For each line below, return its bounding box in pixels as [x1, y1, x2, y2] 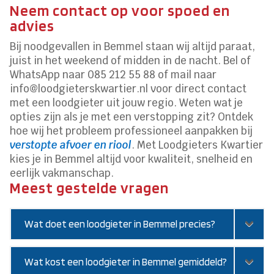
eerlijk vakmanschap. [10, 166, 114, 180]
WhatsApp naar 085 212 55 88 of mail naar [10, 67, 217, 81]
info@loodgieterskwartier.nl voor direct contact [10, 81, 247, 95]
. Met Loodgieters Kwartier [131, 138, 264, 152]
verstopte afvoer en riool [10, 138, 132, 152]
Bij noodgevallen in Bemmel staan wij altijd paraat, [10, 39, 256, 53]
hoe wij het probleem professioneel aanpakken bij [10, 124, 253, 138]
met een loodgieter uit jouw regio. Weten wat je [10, 95, 243, 109]
